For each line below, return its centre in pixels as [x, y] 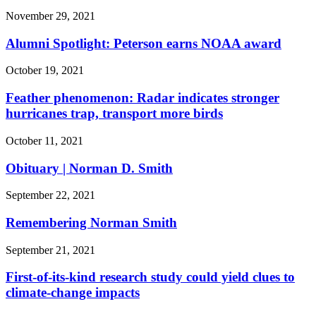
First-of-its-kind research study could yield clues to [150, 277]
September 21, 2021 [50, 250]
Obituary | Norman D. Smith [89, 168]
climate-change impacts [73, 293]
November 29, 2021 [50, 16]
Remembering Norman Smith [91, 223]
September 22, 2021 [50, 195]
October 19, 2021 [45, 71]
